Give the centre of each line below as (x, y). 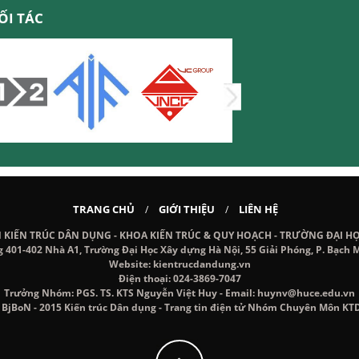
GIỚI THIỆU (187, 209)
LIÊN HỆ (258, 209)
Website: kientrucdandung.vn (179, 264)
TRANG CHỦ (104, 209)
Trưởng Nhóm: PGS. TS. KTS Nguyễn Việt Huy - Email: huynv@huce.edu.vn (179, 293)
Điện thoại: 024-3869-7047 (179, 278)
